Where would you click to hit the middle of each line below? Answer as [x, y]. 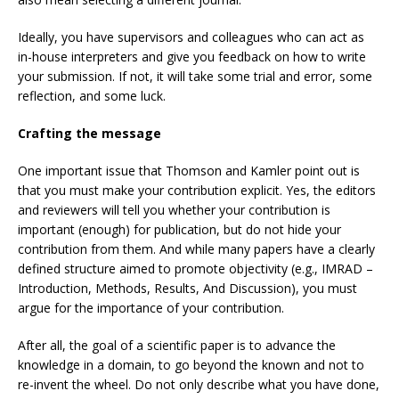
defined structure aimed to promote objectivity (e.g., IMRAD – [195, 269]
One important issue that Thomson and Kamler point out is [189, 171]
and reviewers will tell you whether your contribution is [174, 210]
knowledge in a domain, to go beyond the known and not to [191, 365]
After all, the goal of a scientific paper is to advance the [177, 345]
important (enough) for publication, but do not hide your [179, 229]
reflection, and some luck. [92, 96]
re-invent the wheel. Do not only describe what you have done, [199, 384]
